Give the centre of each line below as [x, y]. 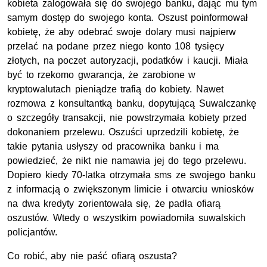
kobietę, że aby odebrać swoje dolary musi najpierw [122, 32]
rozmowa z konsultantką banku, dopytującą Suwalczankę [132, 104]
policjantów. [32, 232]
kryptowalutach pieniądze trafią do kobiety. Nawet [115, 89]
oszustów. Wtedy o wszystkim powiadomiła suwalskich [126, 218]
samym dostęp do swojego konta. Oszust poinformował [128, 18]
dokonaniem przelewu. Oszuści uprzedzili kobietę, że [123, 132]
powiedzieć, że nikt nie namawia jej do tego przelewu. [127, 161]
